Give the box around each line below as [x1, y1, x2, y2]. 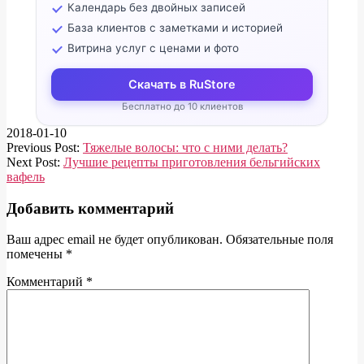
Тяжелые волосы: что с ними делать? [83, 140, 288, 154]
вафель [6, 169, 45, 184]
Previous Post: [6, 140, 83, 154]
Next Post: [6, 154, 63, 169]
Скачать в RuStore [128, 76, 236, 92]
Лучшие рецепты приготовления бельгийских [63, 154, 320, 169]
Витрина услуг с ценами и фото [67, 41, 239, 54]
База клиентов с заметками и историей [67, 20, 283, 34]
